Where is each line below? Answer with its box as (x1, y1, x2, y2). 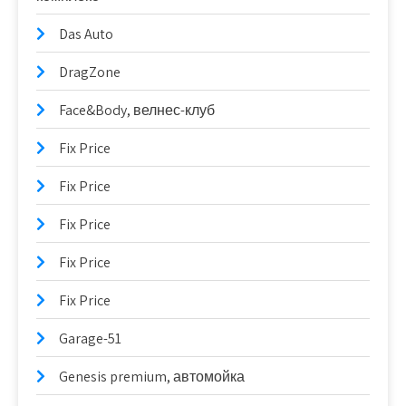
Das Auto (59, 24, 113, 43)
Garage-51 (59, 329, 121, 348)
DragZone (59, 63, 121, 82)
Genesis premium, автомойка (59, 367, 245, 386)
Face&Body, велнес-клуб (59, 101, 215, 120)
